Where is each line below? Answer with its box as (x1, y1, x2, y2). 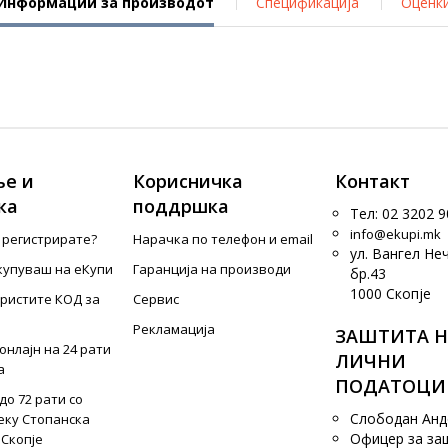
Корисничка (133, 169, 244, 193)
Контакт (334, 169, 410, 193)
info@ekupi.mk (349, 225, 441, 243)
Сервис (133, 290, 180, 308)
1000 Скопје (349, 284, 431, 303)
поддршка (133, 194, 230, 218)
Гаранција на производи (133, 260, 292, 278)
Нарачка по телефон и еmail (133, 230, 314, 248)
